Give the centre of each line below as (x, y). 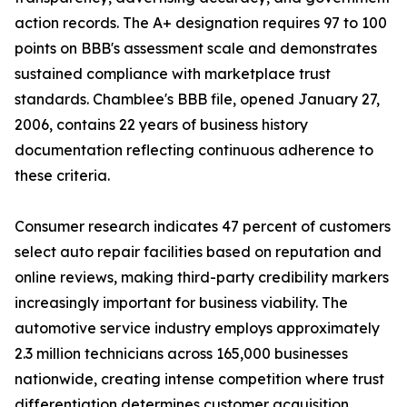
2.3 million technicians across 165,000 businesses (181, 354)
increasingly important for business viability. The (181, 303)
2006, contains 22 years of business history (161, 125)
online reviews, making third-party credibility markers (202, 278)
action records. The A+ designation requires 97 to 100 (201, 23)
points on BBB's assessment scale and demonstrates (196, 49)
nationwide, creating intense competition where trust (199, 379)
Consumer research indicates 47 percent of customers (203, 227)
